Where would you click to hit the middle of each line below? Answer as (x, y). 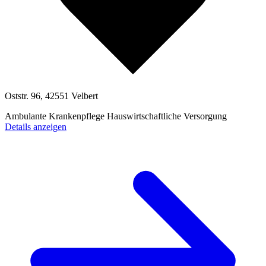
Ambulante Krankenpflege (56, 116)
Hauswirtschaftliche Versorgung (167, 116)
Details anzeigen (36, 127)
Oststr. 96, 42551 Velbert (51, 96)
